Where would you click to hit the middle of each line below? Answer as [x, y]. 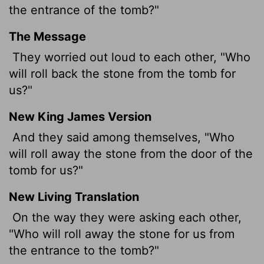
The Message [47, 36]
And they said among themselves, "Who [122, 137]
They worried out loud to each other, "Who [130, 57]
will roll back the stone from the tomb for [122, 73]
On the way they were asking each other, [125, 217]
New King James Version [80, 116]
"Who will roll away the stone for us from [122, 234]
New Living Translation [74, 197]
